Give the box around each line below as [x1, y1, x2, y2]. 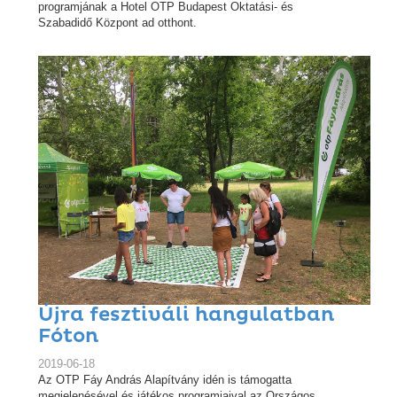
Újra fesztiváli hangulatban [38, 302, 334, 327]
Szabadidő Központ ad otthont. [38, 15, 197, 29]
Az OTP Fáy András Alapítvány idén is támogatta [38, 372, 292, 386]
